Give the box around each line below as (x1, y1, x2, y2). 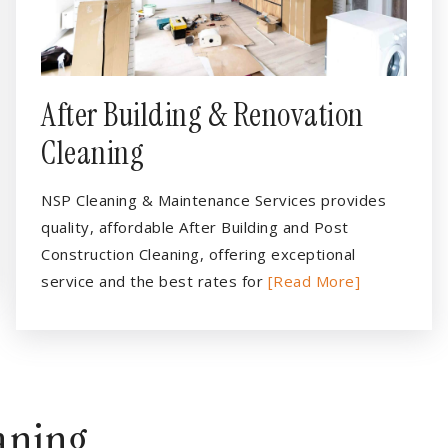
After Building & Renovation (41, 94, 364, 136)
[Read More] (267, 271, 360, 291)
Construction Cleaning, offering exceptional (41, 244, 356, 264)
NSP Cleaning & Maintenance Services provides (41, 190, 386, 210)
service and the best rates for (41, 271, 268, 291)
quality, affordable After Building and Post (41, 217, 349, 237)
